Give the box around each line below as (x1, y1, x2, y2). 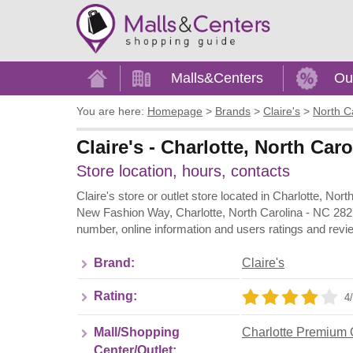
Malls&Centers (171, 70, 263, 86)
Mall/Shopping (94, 325, 180, 339)
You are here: (76, 105, 144, 118)
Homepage (147, 105, 203, 118)
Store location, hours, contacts (76, 162, 290, 180)
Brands (215, 105, 251, 118)
